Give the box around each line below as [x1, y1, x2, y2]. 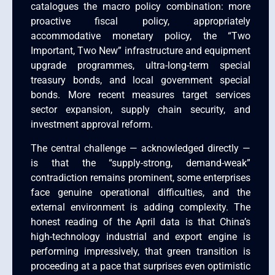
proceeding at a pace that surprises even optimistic [31, 260, 250, 272]
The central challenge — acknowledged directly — [31, 142, 250, 154]
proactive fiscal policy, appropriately [31, 15, 250, 28]
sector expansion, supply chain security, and [31, 104, 250, 116]
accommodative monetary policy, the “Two [31, 30, 250, 42]
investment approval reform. [31, 118, 153, 131]
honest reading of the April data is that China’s [31, 215, 250, 228]
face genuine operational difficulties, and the [31, 186, 250, 198]
